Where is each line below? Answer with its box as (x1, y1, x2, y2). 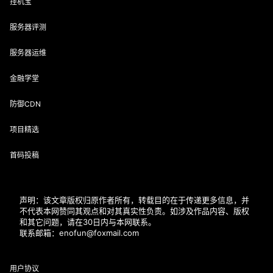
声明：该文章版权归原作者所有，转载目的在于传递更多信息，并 (19, 194, 249, 205)
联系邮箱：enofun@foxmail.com (19, 227, 139, 238)
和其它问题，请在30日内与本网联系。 (19, 216, 156, 227)
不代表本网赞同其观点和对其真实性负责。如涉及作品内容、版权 (19, 205, 249, 216)
